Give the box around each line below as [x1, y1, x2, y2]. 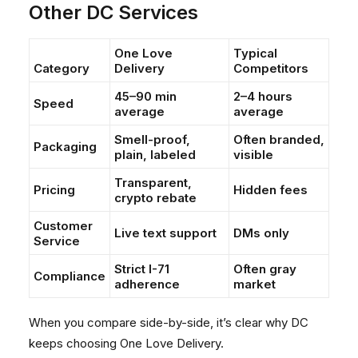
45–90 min [114, 89, 177, 104]
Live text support [114, 225, 217, 241]
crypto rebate [114, 190, 197, 205]
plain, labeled [114, 147, 196, 162]
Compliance [34, 268, 105, 284]
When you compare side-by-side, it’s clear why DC [29, 315, 308, 330]
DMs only [233, 225, 289, 241]
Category [34, 61, 89, 76]
